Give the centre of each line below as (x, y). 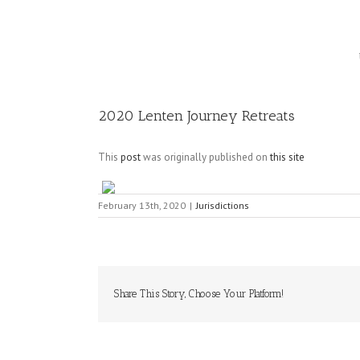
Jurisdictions (223, 205)
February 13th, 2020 (142, 205)
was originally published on (205, 157)
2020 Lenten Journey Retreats (196, 116)
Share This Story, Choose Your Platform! (199, 294)
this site (287, 157)
